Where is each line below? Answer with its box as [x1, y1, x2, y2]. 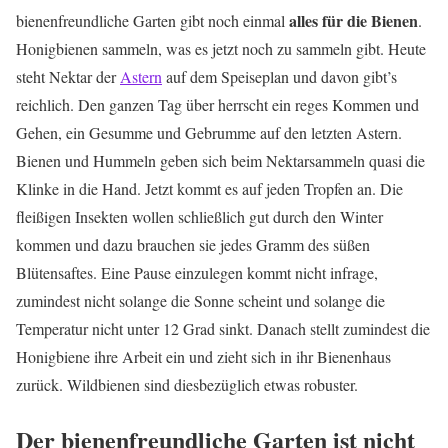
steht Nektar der [16, 66, 120, 88]
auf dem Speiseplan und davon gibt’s [162, 66, 397, 88]
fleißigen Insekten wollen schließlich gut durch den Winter [16, 206, 383, 228]
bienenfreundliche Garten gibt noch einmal [16, 10, 289, 32]
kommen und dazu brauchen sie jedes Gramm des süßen [16, 234, 370, 256]
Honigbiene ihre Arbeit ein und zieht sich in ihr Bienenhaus [16, 346, 391, 368]
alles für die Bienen [289, 9, 418, 33]
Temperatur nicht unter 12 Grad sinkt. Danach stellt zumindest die [16, 318, 430, 340]
